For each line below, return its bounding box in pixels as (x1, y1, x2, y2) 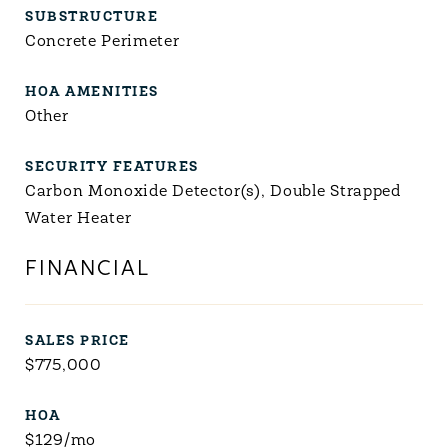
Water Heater (25, 211, 132, 227)
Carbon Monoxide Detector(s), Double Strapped (25, 184, 401, 200)
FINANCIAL (25, 259, 150, 280)
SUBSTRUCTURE (25, 10, 158, 25)
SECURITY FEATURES (25, 160, 199, 175)
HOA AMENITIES (25, 85, 159, 100)
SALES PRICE (25, 334, 130, 349)
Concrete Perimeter (25, 34, 180, 50)
